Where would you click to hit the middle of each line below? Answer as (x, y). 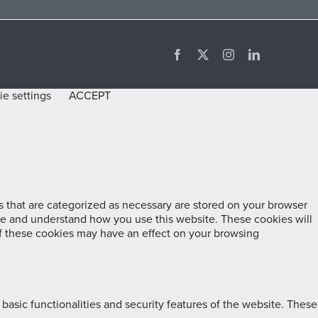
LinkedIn (280, 54)
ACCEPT (90, 95)
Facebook (205, 54)
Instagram (256, 54)
